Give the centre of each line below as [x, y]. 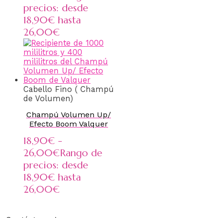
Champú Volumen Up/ [69, 114]
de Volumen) [48, 99]
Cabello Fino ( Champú [69, 90]
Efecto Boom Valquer [69, 124]
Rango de [81, 153]
